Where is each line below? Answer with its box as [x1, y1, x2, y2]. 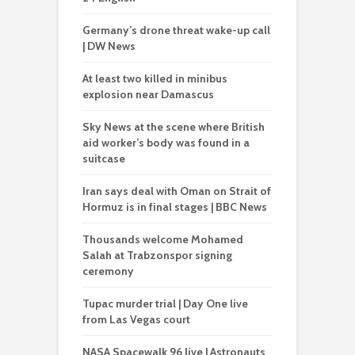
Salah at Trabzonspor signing [82, 248, 232, 263]
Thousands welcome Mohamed [82, 232, 243, 247]
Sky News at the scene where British [82, 120, 265, 135]
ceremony [82, 264, 134, 279]
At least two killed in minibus [82, 71, 227, 86]
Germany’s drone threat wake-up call [82, 23, 270, 38]
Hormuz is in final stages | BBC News [82, 200, 267, 215]
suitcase [82, 151, 125, 166]
